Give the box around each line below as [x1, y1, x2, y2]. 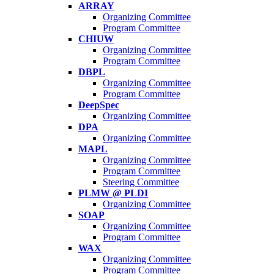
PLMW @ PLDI [78, 188, 148, 199]
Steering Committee [103, 177, 179, 188]
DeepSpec [78, 100, 119, 111]
